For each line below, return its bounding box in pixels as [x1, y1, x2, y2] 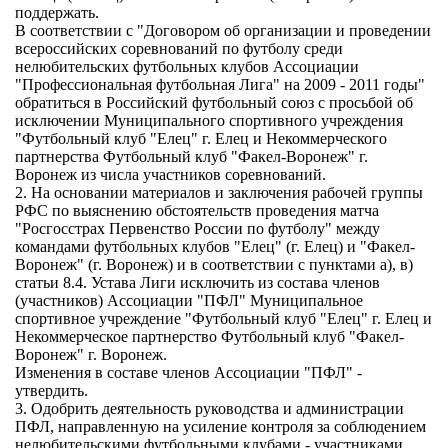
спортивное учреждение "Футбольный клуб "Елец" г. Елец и [15, 310, 432, 327]
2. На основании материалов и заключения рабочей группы [15, 184, 423, 201]
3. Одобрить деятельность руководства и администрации [15, 400, 404, 417]
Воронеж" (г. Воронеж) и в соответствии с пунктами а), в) [15, 256, 413, 273]
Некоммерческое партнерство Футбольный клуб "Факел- [15, 328, 404, 345]
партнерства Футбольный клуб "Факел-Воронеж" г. [15, 148, 368, 165]
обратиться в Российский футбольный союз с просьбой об [15, 94, 413, 111]
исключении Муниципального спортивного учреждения [15, 112, 403, 129]
